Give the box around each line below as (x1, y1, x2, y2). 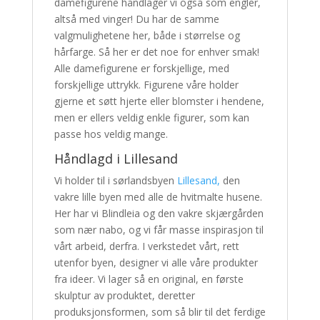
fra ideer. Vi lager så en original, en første (54, 272, 244, 286)
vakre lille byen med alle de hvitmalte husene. (54, 190, 262, 204)
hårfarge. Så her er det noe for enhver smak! (54, 45, 259, 59)
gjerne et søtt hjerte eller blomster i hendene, (54, 94, 264, 108)
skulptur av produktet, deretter (54, 289, 195, 302)
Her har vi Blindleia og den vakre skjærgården (54, 206, 264, 220)
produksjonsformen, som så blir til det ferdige (54, 305, 266, 319)
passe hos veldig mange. (54, 127, 168, 141)
